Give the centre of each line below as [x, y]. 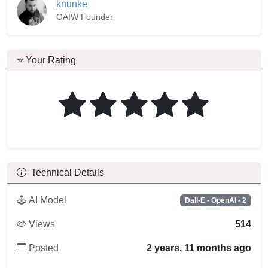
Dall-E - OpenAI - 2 [216, 200]
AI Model [48, 200]
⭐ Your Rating [46, 60]
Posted [44, 248]
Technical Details [68, 172]
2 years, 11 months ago [199, 248]
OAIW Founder [85, 16]
